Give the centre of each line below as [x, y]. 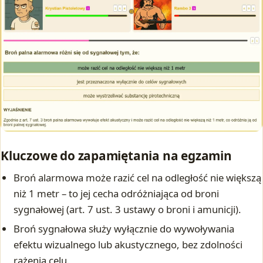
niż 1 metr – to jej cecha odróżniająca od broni [117, 193]
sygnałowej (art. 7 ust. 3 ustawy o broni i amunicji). [128, 209]
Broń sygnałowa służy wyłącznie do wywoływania [124, 229]
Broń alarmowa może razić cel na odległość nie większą [138, 177]
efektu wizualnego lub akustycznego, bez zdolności [128, 245]
